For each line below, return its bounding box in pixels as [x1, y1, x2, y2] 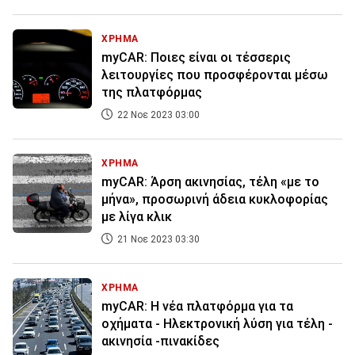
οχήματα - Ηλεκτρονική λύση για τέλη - [101, 316, 333, 332]
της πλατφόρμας [101, 85, 202, 101]
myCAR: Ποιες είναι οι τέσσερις [101, 50, 291, 66]
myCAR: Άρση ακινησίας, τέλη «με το [101, 174, 319, 190]
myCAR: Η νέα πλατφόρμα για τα [101, 299, 293, 315]
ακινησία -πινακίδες [101, 334, 219, 349]
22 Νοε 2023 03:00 [115, 109, 200, 121]
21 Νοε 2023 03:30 [115, 234, 200, 246]
